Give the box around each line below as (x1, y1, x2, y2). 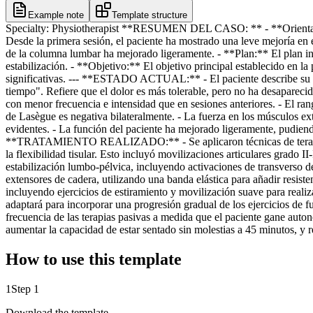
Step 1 (11, 283, 39, 295)
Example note (28, 10, 84, 21)
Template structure (112, 10, 187, 21)
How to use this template (6, 250, 182, 269)
